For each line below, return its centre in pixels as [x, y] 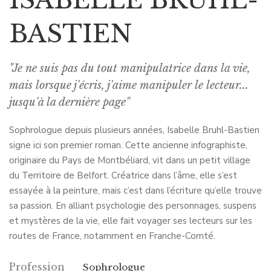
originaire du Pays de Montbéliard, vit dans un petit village [130, 160]
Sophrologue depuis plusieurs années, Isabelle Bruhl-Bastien [134, 130]
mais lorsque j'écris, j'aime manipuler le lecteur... [129, 85]
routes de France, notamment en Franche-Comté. [112, 236]
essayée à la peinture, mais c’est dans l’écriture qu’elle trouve [135, 190]
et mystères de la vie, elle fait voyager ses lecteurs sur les [131, 220]
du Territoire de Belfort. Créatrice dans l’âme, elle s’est [123, 175]
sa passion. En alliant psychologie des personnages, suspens [133, 205]
